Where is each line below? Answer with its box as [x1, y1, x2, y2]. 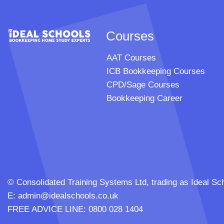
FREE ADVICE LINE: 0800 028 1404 [7, 204, 143, 214]
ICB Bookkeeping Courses [106, 66, 205, 76]
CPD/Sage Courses [106, 80, 180, 90]
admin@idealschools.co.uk [18, 191, 118, 201]
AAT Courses [106, 53, 156, 63]
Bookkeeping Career [106, 93, 183, 103]
